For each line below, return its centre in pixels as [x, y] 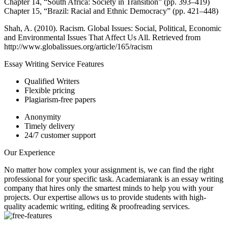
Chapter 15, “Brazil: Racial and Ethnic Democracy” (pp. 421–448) [111, 11]
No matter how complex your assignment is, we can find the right [109, 169]
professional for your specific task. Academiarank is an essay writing [114, 179]
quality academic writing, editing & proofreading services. [97, 206]
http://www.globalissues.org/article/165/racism [78, 46]
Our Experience [30, 152]
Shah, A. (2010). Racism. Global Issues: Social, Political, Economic [113, 28]
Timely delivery [50, 126]
